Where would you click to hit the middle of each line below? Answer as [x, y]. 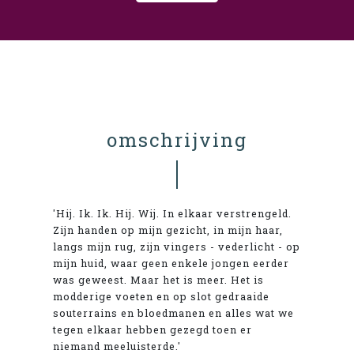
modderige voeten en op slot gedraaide [162, 296]
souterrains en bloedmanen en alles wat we [174, 313]
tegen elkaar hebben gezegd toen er [153, 329]
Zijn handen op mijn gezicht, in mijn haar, [168, 230]
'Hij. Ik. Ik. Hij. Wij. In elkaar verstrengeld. [173, 213]
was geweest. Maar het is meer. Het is [159, 279]
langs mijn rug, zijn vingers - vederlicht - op [177, 246]
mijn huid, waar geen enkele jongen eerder [171, 263]
